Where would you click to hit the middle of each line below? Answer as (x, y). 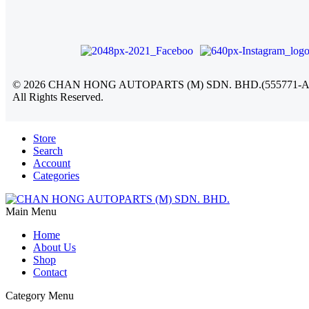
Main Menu (31, 211)
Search (48, 150)
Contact (50, 272)
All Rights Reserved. (58, 97)
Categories (56, 175)
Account (52, 163)
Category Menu (40, 295)
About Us (54, 247)
